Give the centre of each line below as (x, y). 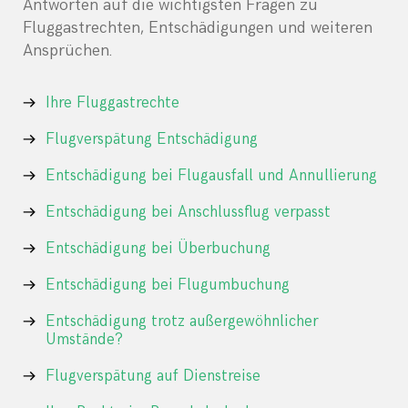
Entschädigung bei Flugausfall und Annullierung (211, 176)
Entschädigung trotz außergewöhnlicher (182, 322)
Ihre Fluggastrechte (112, 103)
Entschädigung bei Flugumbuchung (168, 286)
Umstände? (84, 340)
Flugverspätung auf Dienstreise (153, 377)
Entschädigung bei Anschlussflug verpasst (188, 213)
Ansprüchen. (67, 51)
